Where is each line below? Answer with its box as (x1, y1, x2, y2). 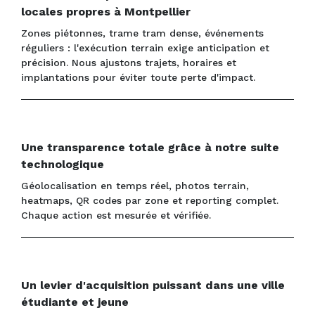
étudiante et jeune (21, 295, 129, 309)
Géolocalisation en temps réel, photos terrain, (21, 180, 249, 192)
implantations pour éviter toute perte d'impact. (21, 72, 255, 84)
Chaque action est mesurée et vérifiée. (21, 210, 211, 221)
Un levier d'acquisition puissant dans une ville (21, 278, 285, 292)
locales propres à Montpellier (21, 5, 191, 19)
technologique (21, 157, 104, 172)
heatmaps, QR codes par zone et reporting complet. (21, 195, 278, 207)
